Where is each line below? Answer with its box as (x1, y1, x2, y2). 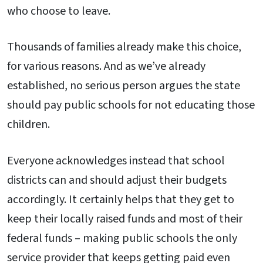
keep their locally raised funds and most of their (7, 211, 242, 228)
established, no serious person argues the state (7, 77, 240, 95)
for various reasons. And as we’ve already (7, 58, 205, 75)
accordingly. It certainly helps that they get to (7, 191, 234, 208)
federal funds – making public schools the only (7, 230, 237, 247)
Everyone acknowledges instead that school (7, 153, 225, 170)
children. (7, 116, 50, 133)
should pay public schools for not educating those (7, 97, 255, 114)
